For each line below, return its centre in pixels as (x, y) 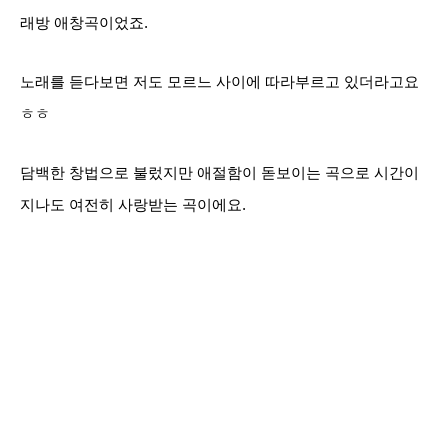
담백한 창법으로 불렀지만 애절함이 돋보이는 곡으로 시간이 (219, 173)
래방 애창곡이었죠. (84, 23)
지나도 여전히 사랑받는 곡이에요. (133, 205)
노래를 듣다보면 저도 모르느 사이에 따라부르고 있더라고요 (219, 82)
